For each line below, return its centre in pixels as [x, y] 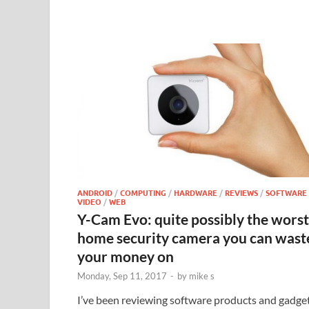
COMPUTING [143, 193]
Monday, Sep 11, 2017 [122, 276]
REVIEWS [241, 193]
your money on [126, 257]
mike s [202, 276]
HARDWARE [196, 193]
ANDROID [95, 193]
